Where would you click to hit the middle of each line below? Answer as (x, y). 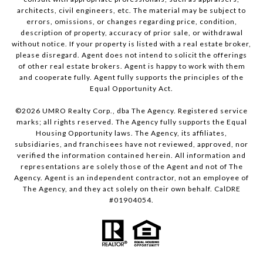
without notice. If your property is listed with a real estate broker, (131, 43)
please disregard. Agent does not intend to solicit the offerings (131, 55)
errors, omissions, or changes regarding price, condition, (131, 21)
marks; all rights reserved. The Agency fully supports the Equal (131, 122)
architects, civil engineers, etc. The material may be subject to (131, 10)
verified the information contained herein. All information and (131, 155)
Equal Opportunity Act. (131, 88)
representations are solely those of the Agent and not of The (131, 166)
